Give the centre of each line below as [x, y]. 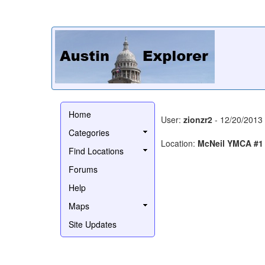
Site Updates [93, 224]
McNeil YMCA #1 [230, 143]
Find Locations [96, 151]
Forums [83, 169]
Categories [89, 132]
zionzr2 [198, 119]
